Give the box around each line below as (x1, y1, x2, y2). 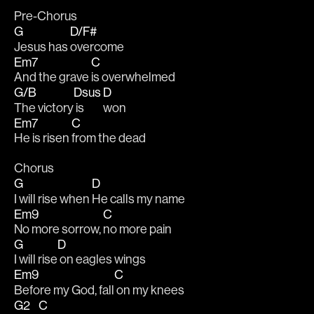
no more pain (103, 221, 172, 238)
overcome (70, 38, 124, 55)
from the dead (71, 129, 146, 146)
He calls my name (92, 190, 185, 207)
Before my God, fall (14, 281, 114, 298)
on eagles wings (57, 251, 146, 268)
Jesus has (14, 38, 70, 55)
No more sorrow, (14, 221, 103, 238)
